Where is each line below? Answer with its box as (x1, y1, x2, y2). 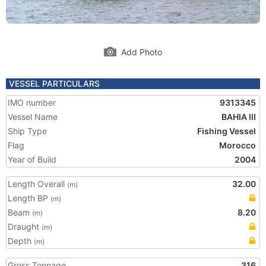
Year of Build (8, 154, 56, 164)
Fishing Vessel (197, 126, 256, 136)
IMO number (8, 97, 56, 107)
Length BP (8, 193, 50, 203)
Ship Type (8, 126, 47, 136)
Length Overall (8, 179, 67, 189)
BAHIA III (221, 112, 256, 122)
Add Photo (121, 47, 162, 57)
